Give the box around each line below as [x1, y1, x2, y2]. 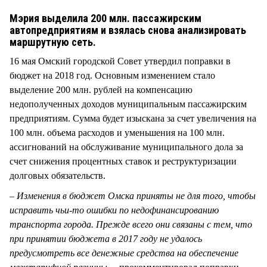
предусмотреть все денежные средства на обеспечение [10, 247, 238, 258]
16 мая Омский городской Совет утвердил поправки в [10, 55, 231, 66]
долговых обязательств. [10, 170, 105, 181]
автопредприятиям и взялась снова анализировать [10, 23, 246, 36]
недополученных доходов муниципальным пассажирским [10, 98, 247, 109]
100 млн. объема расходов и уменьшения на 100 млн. [10, 127, 225, 138]
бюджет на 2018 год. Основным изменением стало [10, 70, 215, 80]
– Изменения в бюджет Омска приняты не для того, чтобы [10, 190, 256, 201]
